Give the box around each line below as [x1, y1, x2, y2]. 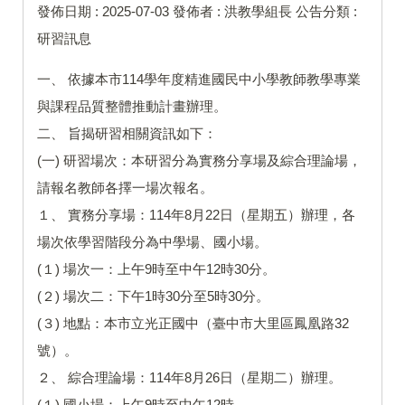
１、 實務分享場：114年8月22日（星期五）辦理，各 [37, 207, 355, 223]
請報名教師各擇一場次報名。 [37, 180, 213, 196]
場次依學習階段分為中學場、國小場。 [37, 234, 268, 250]
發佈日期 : [37, 4, 102, 20]
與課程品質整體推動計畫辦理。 [37, 99, 227, 115]
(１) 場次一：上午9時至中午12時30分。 [37, 261, 276, 278]
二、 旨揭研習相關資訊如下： [37, 126, 217, 142]
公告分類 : [296, 4, 357, 20]
